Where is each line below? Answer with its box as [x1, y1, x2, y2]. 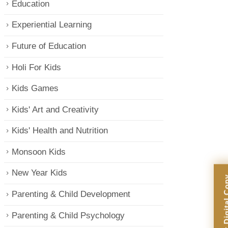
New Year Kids [11, 168, 67, 178]
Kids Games [11, 83, 59, 94]
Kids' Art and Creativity [11, 104, 99, 115]
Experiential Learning [11, 20, 92, 30]
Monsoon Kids [11, 147, 66, 157]
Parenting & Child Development [11, 189, 130, 199]
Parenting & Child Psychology [11, 210, 125, 220]
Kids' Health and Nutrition [11, 126, 108, 136]
